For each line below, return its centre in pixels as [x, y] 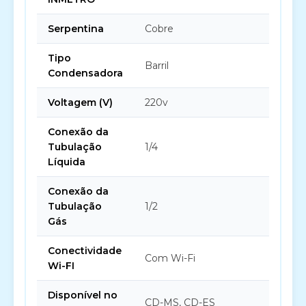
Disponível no [83, 295]
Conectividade [85, 251]
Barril [157, 66]
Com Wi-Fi [170, 258]
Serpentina [76, 29]
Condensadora [85, 73]
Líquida [67, 162]
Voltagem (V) [80, 102]
